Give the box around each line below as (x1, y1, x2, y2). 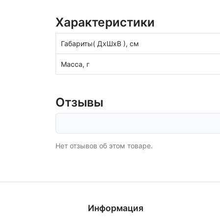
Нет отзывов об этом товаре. (55, 141, 153, 150)
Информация (88, 203, 144, 213)
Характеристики (55, 15, 155, 29)
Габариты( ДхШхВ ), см (61, 39, 139, 48)
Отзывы (55, 95, 103, 110)
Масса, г (61, 60, 89, 68)
